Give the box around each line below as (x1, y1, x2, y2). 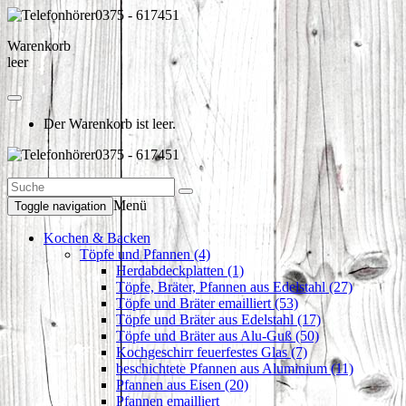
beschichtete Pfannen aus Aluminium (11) (116, 361, 353, 376)
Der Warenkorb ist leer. (43, 116, 176, 131)
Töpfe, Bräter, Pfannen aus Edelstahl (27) (116, 279, 353, 295)
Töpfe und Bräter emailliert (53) (116, 295, 298, 311)
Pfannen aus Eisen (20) (116, 377, 248, 392)
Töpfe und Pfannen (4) (80, 246, 210, 262)
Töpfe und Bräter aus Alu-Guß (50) (116, 328, 319, 343)
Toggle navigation (14, 199, 106, 213)
